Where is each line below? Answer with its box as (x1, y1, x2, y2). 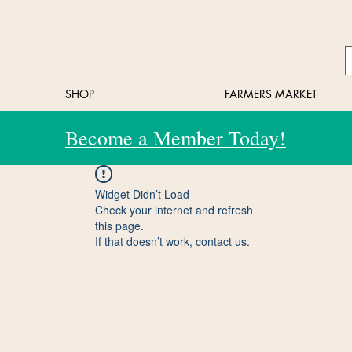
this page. (95, 218, 144, 233)
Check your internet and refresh (95, 202, 253, 218)
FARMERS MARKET (224, 86, 317, 101)
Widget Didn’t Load (95, 186, 189, 202)
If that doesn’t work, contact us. (95, 233, 250, 249)
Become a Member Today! (65, 124, 286, 151)
